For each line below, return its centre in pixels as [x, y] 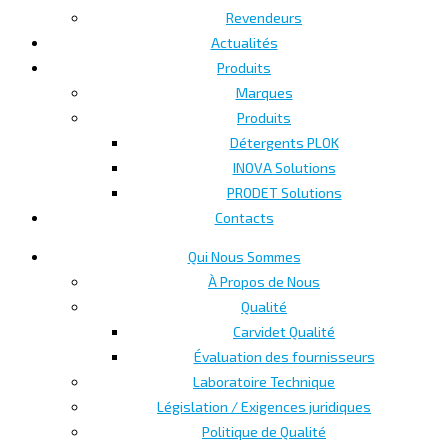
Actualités [244, 42]
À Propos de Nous [264, 281]
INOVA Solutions [284, 167]
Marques [264, 92]
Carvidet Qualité [284, 331]
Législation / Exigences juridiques [264, 406]
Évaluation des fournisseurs [284, 356]
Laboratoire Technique [264, 381]
